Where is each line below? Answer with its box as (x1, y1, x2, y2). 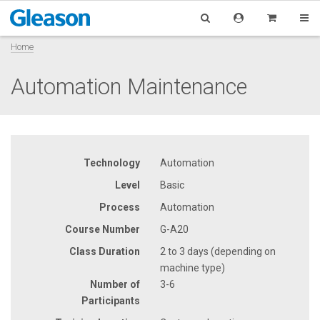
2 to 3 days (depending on (160, 245, 276, 257)
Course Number (65, 223, 140, 235)
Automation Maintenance (11, 73, 247, 100)
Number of (90, 278, 140, 290)
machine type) (160, 261, 225, 274)
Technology (84, 156, 140, 169)
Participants (81, 294, 140, 306)
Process (99, 201, 140, 213)
